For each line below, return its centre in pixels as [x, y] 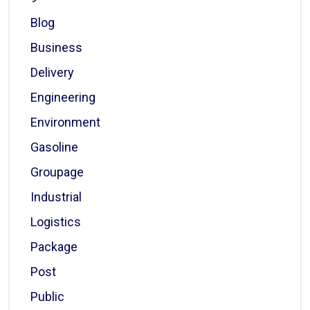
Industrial [56, 197]
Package [54, 247]
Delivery [52, 72]
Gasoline [54, 147]
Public [47, 297]
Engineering [63, 97]
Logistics [56, 222]
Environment [65, 122]
